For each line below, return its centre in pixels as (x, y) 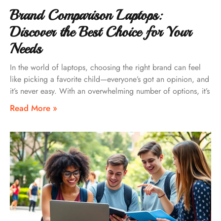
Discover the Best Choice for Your (101, 32)
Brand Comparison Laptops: (86, 15)
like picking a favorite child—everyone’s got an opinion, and (110, 79)
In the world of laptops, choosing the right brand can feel (105, 67)
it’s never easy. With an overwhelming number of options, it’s (110, 91)
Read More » (34, 108)
